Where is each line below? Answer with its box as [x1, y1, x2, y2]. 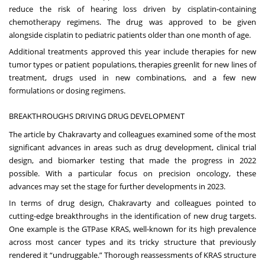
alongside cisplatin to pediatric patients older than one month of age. [9, 30, 253, 41]
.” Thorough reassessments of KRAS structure [98, 250, 256, 261]
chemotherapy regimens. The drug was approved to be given [9, 17, 256, 28]
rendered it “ [9, 250, 53, 261]
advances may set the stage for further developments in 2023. [9, 181, 227, 192]
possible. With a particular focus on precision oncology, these [9, 168, 256, 179]
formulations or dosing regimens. [9, 85, 129, 96]
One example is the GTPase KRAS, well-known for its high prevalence [9, 224, 256, 235]
